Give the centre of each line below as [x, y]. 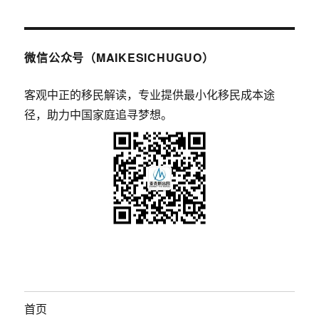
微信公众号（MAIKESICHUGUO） [119, 57]
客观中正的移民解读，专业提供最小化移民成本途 [150, 94]
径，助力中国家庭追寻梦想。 [99, 114]
